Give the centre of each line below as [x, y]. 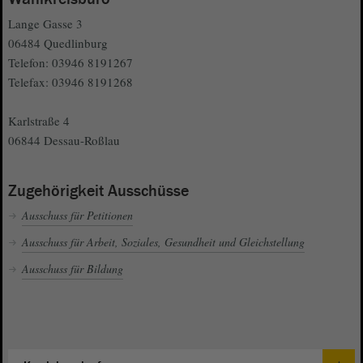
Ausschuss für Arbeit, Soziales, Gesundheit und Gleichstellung [163, 242]
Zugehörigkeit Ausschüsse [98, 192]
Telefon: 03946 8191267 [70, 63]
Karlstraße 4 [39, 121]
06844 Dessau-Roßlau [64, 141]
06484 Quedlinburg [58, 43]
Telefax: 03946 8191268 [70, 82]
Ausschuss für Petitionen [77, 216]
